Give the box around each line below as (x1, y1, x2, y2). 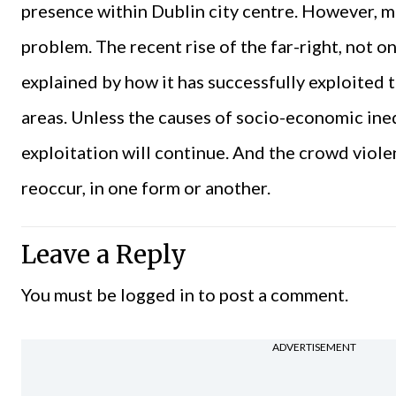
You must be (21, 283, 120, 305)
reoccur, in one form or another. (21, 176, 270, 198)
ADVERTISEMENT (272, 340, 356, 354)
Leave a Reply (21, 238, 187, 270)
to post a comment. (194, 283, 348, 305)
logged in (120, 283, 194, 305)
